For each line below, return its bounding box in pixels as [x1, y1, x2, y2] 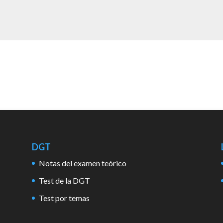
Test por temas [38, 193, 90, 203]
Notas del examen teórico [38, 158, 126, 168]
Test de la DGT [38, 176, 90, 186]
